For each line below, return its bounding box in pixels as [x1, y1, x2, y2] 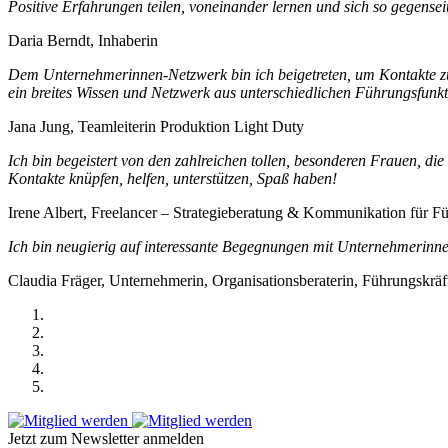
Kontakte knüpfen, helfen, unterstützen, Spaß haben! [8, 169, 337, 187]
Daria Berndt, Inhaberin [8, 31, 158, 49]
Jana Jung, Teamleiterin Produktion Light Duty [8, 117, 304, 135]
